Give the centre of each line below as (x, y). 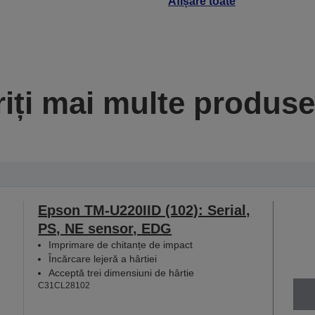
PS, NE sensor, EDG (105, 228)
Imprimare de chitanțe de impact (121, 244)
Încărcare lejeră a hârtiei (103, 258)
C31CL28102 (64, 285)
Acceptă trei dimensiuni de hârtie (122, 272)
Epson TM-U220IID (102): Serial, (144, 210)
